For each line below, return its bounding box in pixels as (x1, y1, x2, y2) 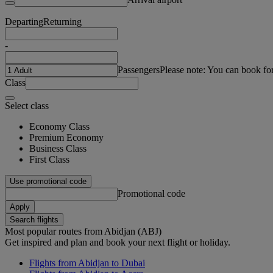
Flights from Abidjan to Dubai (29, 257, 145, 268)
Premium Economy (29, 132, 104, 143)
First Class (29, 154, 69, 165)
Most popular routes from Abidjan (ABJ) (5, 225, 161, 236)
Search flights (10, 214, 58, 224)
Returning (43, 16, 82, 27)
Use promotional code (10, 176, 87, 186)
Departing (5, 16, 43, 27)
